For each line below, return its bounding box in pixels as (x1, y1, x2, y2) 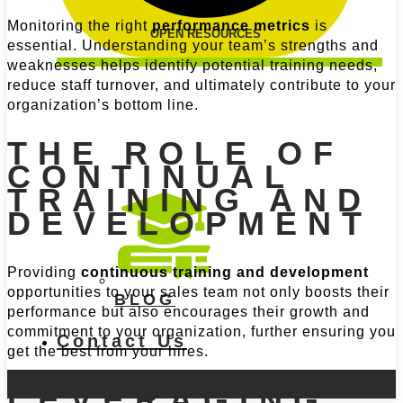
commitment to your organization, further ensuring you (7, 323, 396, 339)
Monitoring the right (7, 18, 152, 34)
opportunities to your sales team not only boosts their (7, 283, 390, 300)
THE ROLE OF (7, 135, 344, 173)
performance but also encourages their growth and (7, 303, 370, 319)
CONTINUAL (7, 158, 294, 196)
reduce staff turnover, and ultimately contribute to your (7, 77, 396, 94)
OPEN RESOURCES (149, 27, 261, 41)
